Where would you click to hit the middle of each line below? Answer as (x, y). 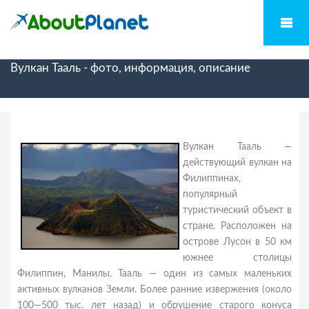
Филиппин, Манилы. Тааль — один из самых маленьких (154, 274)
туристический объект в (237, 210)
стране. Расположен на (237, 226)
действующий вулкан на (237, 163)
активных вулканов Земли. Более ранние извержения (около (154, 290)
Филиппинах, (212, 179)
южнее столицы (237, 258)
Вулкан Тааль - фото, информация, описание (130, 68)
